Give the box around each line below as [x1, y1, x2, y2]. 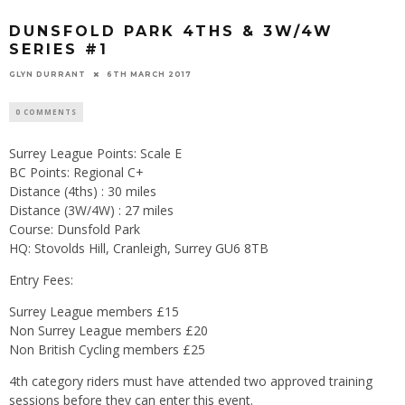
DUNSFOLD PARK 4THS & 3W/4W [9, 23, 334, 41]
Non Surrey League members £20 [9, 321, 208, 339]
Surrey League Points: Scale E [9, 144, 182, 162]
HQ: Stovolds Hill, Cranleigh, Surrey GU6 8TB [9, 239, 268, 257]
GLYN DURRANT [9, 69, 86, 79]
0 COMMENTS [15, 106, 77, 117]
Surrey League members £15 [9, 302, 179, 320]
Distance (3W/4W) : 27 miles [9, 201, 174, 219]
